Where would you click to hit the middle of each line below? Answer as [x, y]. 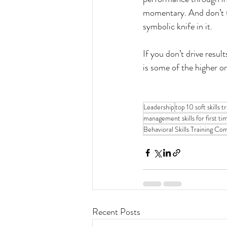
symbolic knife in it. [178, 27]
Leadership [159, 107]
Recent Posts [116, 212]
